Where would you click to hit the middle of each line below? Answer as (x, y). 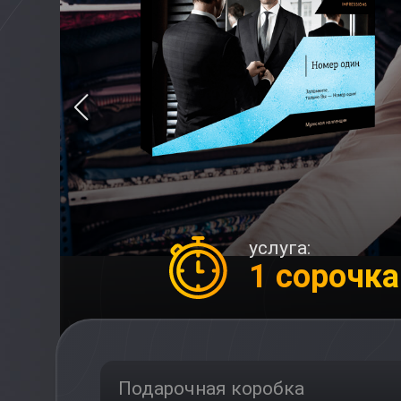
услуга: (279, 247)
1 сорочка (324, 276)
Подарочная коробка (211, 388)
